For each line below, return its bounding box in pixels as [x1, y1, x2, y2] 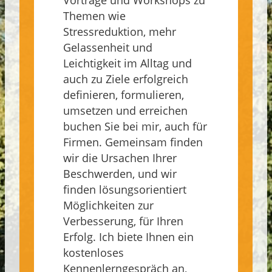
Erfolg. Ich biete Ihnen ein [63, 229, 194, 245]
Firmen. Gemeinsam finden [63, 135, 203, 150]
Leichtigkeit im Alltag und [63, 56, 192, 71]
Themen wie [63, 8, 126, 24]
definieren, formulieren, [63, 87, 184, 103]
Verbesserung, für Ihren [63, 214, 183, 229]
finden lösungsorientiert [63, 182, 186, 197]
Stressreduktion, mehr [63, 24, 176, 39]
